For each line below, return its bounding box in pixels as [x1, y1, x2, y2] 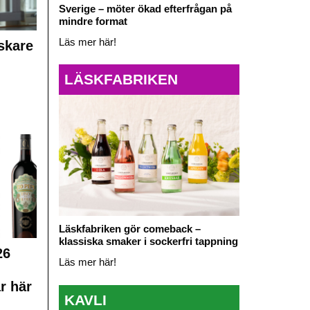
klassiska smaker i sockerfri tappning [58, 235, 238, 248]
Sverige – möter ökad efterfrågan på [58, 2, 232, 15]
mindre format [58, 15, 127, 27]
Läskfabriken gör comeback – [58, 223, 201, 235]
